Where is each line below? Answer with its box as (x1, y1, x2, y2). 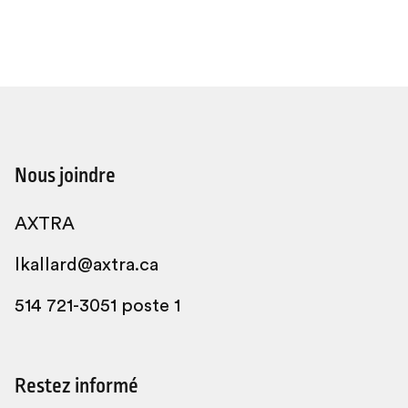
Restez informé (15, 372, 138, 402)
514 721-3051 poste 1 (15, 297, 180, 316)
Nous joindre (15, 161, 116, 191)
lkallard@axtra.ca (15, 256, 158, 275)
